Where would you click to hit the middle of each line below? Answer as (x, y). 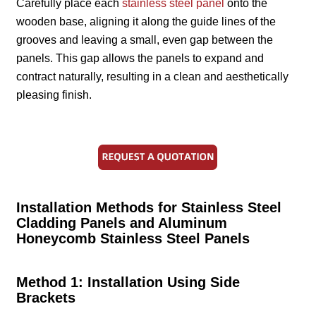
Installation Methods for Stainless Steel (149, 207)
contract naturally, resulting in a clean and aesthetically (153, 76)
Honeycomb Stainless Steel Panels (133, 238)
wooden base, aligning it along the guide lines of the (146, 21)
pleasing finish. (54, 95)
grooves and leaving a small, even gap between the (145, 39)
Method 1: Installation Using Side (128, 282)
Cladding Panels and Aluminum (122, 223)
